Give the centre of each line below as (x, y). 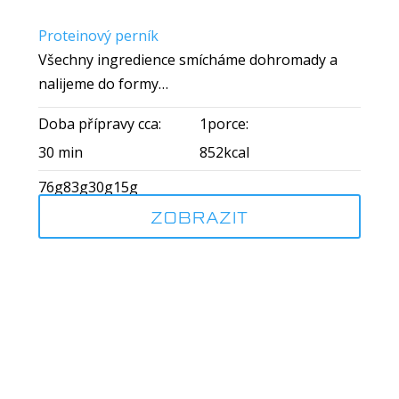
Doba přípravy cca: (99, 124)
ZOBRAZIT (199, 216)
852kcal (224, 152)
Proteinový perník (98, 36)
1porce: (224, 124)
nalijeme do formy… (103, 84)
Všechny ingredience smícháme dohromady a (187, 60)
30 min (60, 152)
